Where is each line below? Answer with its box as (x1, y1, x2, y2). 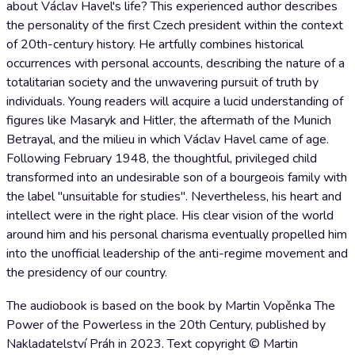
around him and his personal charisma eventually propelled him (6, 226, 347, 243)
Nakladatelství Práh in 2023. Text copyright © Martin (6, 335, 298, 353)
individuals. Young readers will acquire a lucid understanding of (6, 93, 343, 110)
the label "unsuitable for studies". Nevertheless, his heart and (6, 188, 342, 205)
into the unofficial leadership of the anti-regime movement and (6, 245, 348, 262)
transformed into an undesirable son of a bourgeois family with (6, 169, 347, 186)
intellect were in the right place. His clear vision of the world (6, 207, 334, 224)
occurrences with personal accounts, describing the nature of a (6, 55, 345, 72)
